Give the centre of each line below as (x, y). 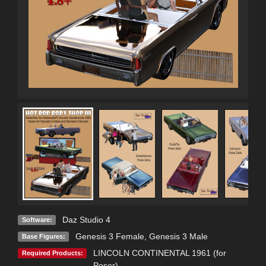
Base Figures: (43, 236)
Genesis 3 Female (110, 236)
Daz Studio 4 (86, 219)
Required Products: (52, 253)
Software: (37, 219)
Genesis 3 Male (178, 236)
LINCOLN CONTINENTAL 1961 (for (159, 253)
